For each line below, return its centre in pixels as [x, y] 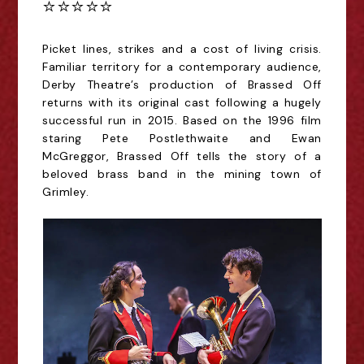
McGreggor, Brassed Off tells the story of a [182, 156]
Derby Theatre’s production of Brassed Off [182, 84]
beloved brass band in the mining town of [182, 174]
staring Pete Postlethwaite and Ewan [182, 138]
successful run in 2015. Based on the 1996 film [182, 120]
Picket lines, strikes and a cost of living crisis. [182, 49]
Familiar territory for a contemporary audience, [182, 67]
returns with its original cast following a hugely [182, 102]
